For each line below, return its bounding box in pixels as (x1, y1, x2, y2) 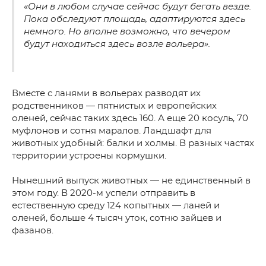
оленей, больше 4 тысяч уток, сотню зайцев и (12, 214, 221, 223)
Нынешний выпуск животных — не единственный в (12, 176, 251, 185)
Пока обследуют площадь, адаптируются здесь (24, 15, 245, 24)
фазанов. (12, 226, 53, 235)
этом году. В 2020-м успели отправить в (12, 189, 195, 198)
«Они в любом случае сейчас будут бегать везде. (24, 2, 251, 11)
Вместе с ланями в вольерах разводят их (12, 89, 201, 98)
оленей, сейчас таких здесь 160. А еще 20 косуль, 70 (12, 114, 248, 123)
